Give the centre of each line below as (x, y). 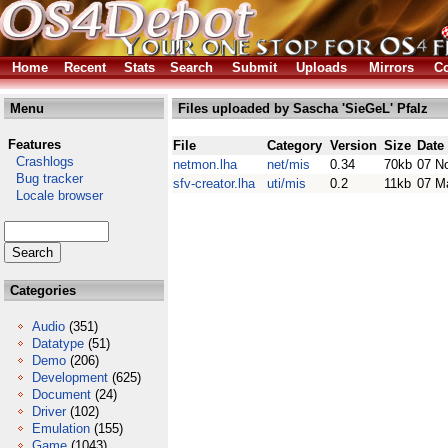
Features (34, 144)
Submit (254, 67)
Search (191, 67)
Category (294, 145)
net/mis (288, 164)
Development (70, 377)
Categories (41, 290)
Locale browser (53, 195)
